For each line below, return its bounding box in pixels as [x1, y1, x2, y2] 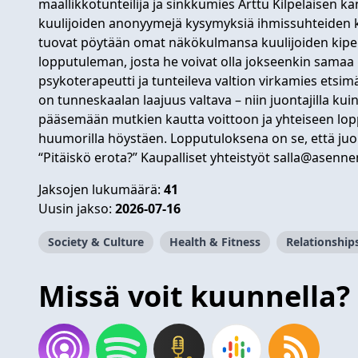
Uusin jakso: [38, 199, 115, 217]
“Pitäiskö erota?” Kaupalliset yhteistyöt [38, 148, 273, 166]
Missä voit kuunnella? [38, 276, 350, 316]
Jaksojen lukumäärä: [38, 180, 164, 198]
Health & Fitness [169, 233, 261, 249]
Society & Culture [48, 233, 144, 249]
